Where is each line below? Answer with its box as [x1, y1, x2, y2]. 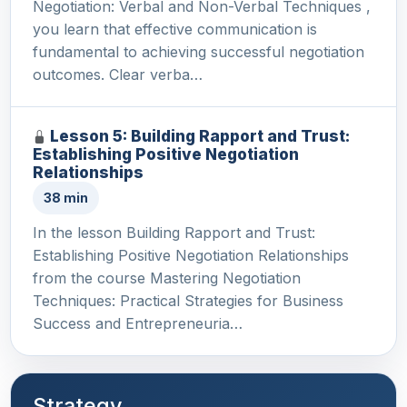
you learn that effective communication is [33, 20, 317, 39]
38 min [44, 190, 88, 206]
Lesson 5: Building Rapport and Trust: [50, 126, 350, 146]
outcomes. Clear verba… [33, 65, 203, 84]
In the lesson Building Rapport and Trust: [33, 223, 315, 243]
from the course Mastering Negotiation [33, 269, 301, 288]
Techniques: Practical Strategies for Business [33, 292, 343, 311]
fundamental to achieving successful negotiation [33, 43, 364, 62]
